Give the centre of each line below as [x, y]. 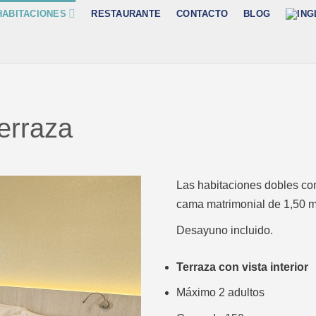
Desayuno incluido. [224, 230]
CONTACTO [202, 13]
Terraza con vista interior [242, 267]
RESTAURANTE [126, 13]
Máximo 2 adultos [220, 293]
